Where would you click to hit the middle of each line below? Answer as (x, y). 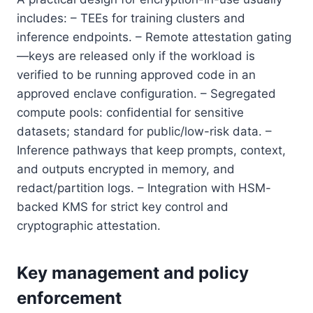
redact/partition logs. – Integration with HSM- (144, 188)
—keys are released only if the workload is (136, 56)
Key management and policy (133, 272)
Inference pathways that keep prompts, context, (151, 150)
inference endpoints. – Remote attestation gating (154, 37)
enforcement (69, 298)
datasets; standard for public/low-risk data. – (144, 131)
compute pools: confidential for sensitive (130, 112)
